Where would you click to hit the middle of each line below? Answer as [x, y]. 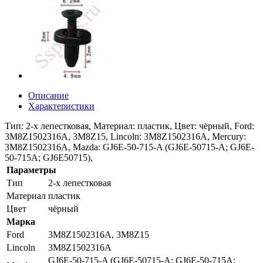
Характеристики [61, 106]
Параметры [31, 170]
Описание [48, 95]
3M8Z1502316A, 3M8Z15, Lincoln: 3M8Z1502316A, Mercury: [125, 136]
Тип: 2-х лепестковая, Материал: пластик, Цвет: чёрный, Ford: [129, 126]
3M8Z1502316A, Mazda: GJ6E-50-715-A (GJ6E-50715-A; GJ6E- [129, 147]
